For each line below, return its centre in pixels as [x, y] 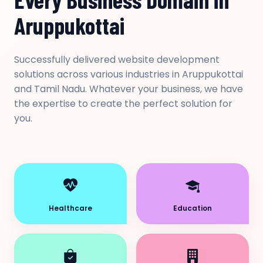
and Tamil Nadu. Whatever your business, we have [129, 89]
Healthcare [70, 208]
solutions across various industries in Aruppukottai [129, 74]
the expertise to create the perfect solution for [123, 104]
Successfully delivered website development [117, 60]
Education [193, 208]
